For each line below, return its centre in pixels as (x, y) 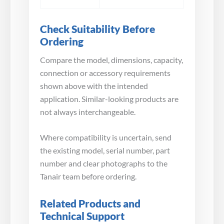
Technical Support (82, 216)
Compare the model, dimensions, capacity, (111, 59)
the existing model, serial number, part (105, 150)
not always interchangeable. (88, 111)
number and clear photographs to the (104, 163)
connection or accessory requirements (105, 72)
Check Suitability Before (97, 28)
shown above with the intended (94, 85)
